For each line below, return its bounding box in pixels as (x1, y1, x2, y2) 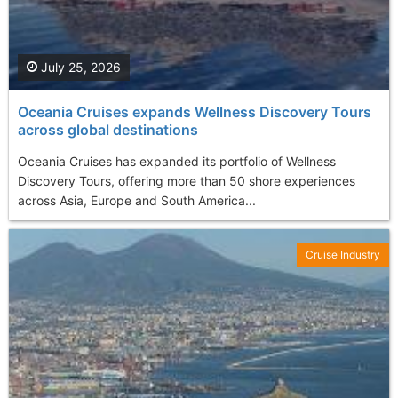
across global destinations (18, 121, 198, 139)
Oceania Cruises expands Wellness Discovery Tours (18, 103, 371, 122)
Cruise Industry (306, 248, 380, 262)
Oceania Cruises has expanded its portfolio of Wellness (18, 154, 336, 170)
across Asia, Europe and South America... (18, 193, 256, 209)
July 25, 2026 (37, 60, 121, 76)
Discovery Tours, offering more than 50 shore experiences (18, 173, 355, 189)
